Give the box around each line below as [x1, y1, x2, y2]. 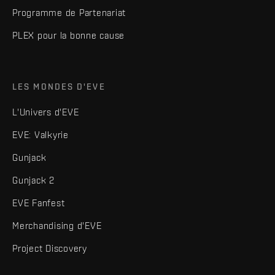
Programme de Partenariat [12, 7, 126, 18]
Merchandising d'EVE [12, 220, 102, 231]
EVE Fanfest [12, 197, 65, 208]
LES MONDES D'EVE [12, 81, 106, 91]
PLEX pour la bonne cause [12, 29, 125, 41]
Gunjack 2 [12, 174, 55, 185]
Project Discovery [12, 242, 87, 254]
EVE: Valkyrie [12, 129, 69, 140]
